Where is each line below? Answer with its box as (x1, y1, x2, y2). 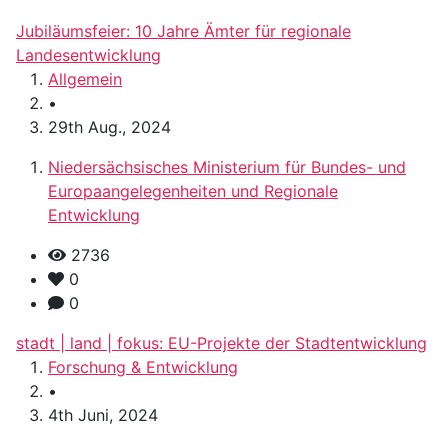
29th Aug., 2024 (48, 117, 171, 138)
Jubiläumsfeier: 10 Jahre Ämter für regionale (16, 21, 351, 42)
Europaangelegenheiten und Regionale (48, 181, 338, 202)
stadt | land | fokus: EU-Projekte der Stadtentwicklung (16, 333, 427, 354)
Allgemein (48, 69, 122, 90)
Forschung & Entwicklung (48, 357, 238, 378)
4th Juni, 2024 (48, 405, 158, 426)
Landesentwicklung (16, 45, 161, 66)
